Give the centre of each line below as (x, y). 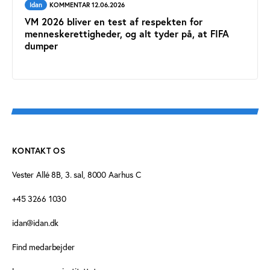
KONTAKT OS (39, 150)
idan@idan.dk (36, 223)
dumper (41, 45)
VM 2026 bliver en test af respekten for (114, 21)
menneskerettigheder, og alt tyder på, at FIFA (127, 33)
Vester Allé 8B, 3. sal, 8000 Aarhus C (77, 174)
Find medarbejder (43, 247)
